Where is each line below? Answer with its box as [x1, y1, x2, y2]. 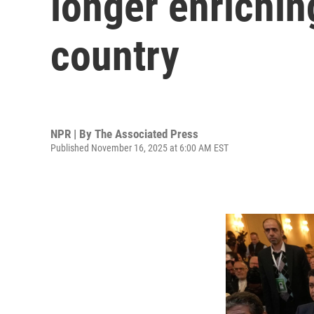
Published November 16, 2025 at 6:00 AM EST [50, 142, 228, 153]
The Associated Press [95, 126, 198, 141]
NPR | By [50, 126, 95, 141]
